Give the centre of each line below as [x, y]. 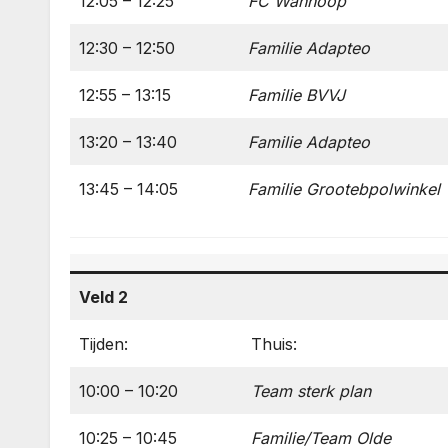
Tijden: [103, 344]
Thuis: [274, 344]
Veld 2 [103, 297]
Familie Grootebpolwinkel [344, 189]
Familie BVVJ [296, 95]
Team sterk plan [311, 391]
